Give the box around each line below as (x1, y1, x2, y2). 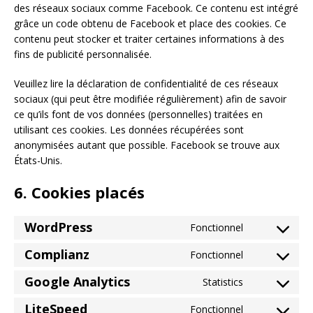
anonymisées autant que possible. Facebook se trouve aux (14, 138, 279, 152)
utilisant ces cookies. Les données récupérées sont (14, 122, 244, 136)
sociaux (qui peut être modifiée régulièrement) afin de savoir (14, 92, 286, 105)
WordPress (24, 219, 92, 236)
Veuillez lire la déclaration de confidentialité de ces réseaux (14, 76, 278, 90)
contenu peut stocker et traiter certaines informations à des (14, 31, 284, 45)
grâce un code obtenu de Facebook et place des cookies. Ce (14, 16, 286, 30)
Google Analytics (24, 273, 130, 291)
